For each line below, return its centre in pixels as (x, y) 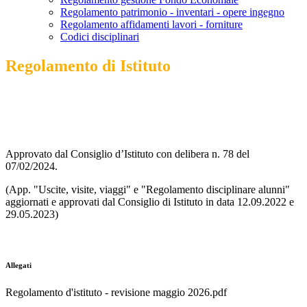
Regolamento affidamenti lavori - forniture (151, 25)
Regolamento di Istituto (88, 66)
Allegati (19, 266)
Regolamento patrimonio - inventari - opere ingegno (172, 12)
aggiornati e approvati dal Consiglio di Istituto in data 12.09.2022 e (150, 202)
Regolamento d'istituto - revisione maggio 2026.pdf (116, 293)
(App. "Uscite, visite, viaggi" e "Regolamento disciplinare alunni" (148, 190)
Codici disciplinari (100, 37)
